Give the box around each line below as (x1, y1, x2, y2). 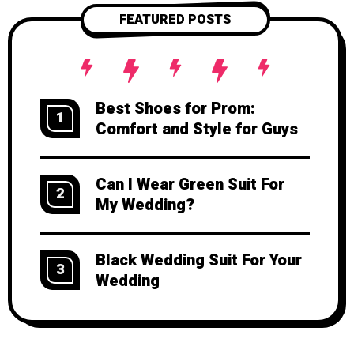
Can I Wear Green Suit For (96, 173, 284, 197)
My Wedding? (96, 194, 194, 217)
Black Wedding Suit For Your (96, 249, 302, 273)
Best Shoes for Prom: (96, 97, 255, 121)
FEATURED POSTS (119, 10, 231, 30)
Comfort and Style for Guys (96, 118, 298, 141)
